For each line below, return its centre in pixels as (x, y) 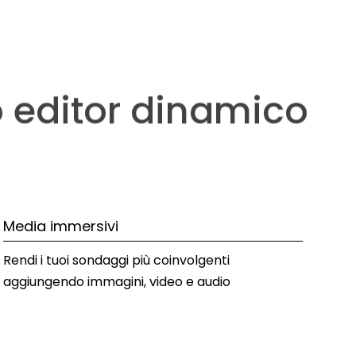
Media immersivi (61, 226)
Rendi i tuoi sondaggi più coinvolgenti (117, 260)
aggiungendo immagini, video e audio (117, 281)
